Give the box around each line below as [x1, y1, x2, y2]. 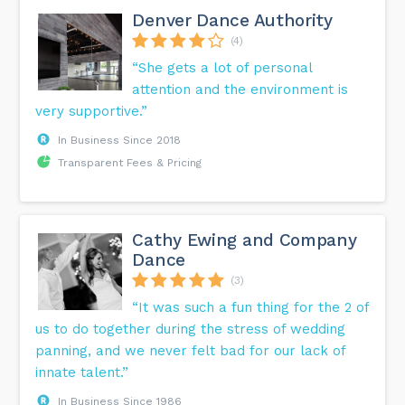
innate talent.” [35, 364, 129, 381]
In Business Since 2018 [58, 134, 182, 147]
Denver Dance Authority [132, 10, 333, 32]
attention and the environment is [132, 81, 349, 99]
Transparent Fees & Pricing [58, 156, 202, 170]
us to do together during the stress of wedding [35, 321, 346, 338]
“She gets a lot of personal [132, 60, 313, 77]
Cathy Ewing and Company [132, 230, 357, 251]
